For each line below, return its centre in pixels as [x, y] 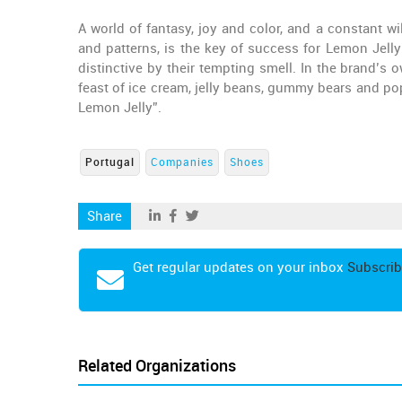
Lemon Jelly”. [120, 108]
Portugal [110, 162]
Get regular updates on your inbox [240, 267]
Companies [182, 162]
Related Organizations [157, 366]
